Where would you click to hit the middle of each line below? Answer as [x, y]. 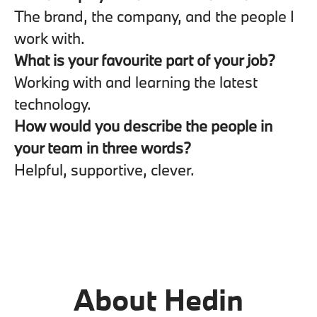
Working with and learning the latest [136, 82]
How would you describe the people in [143, 126]
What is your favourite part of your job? [145, 60]
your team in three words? [103, 148]
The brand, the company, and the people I [154, 16]
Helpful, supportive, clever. [104, 169]
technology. [53, 104]
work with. [50, 38]
